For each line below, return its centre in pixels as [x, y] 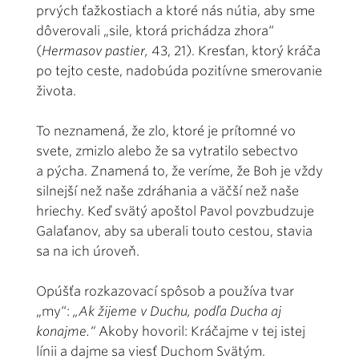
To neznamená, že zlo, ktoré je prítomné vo [166, 131]
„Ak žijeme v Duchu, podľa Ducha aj [177, 311]
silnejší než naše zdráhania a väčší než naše [167, 191]
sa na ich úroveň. [88, 251]
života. [56, 91]
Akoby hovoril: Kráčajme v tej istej [200, 331]
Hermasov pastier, [95, 50]
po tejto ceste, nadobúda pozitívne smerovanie [179, 71]
